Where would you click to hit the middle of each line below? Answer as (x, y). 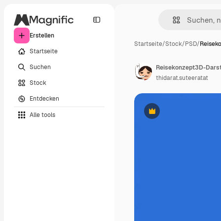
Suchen (40, 67)
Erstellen (42, 36)
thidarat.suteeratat (182, 78)
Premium (164, 115)
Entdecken (44, 98)
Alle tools (42, 115)
